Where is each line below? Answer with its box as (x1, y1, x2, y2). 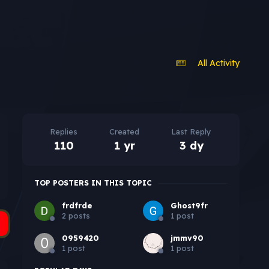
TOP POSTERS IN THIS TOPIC (34, 178, 152, 188)
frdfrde (61, 201, 92, 211)
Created (109, 127, 140, 137)
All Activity (198, 57, 240, 68)
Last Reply (171, 127, 212, 137)
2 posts (61, 211, 90, 221)
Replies (50, 127, 78, 137)
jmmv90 (170, 233, 204, 243)
